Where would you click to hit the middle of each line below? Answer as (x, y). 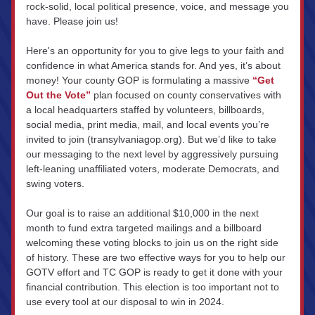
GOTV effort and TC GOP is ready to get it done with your (154, 272)
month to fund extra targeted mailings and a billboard (144, 228)
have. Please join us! (72, 21)
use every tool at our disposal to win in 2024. (125, 302)
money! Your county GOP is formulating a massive (139, 80)
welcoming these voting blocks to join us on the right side (152, 243)
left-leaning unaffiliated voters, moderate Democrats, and (153, 169)
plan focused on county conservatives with (186, 95)
